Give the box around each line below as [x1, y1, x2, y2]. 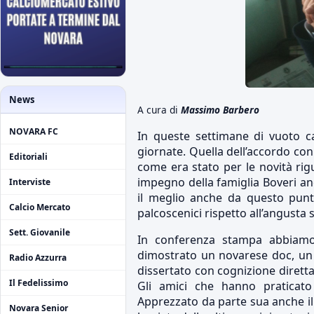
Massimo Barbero [181, 103, 259, 116]
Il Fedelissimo [9, 277, 68, 289]
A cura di [137, 103, 181, 116]
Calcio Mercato [9, 201, 70, 214]
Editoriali [9, 151, 48, 163]
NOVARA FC [9, 125, 58, 138]
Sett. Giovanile [9, 226, 70, 239]
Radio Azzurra [9, 252, 67, 264]
